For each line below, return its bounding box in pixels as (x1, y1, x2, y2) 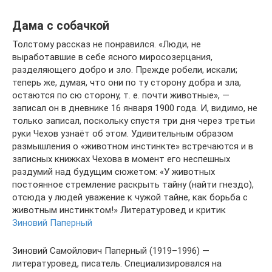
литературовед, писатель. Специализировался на (12, 257, 222, 269)
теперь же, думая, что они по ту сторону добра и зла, (12, 76, 241, 88)
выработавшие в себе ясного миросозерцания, (12, 51, 212, 63)
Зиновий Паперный (12, 217, 92, 228)
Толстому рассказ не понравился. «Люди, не (12, 38, 201, 50)
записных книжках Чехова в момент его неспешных (12, 153, 230, 165)
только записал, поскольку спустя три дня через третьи (12, 115, 255, 126)
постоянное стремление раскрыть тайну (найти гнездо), (12, 178, 254, 190)
